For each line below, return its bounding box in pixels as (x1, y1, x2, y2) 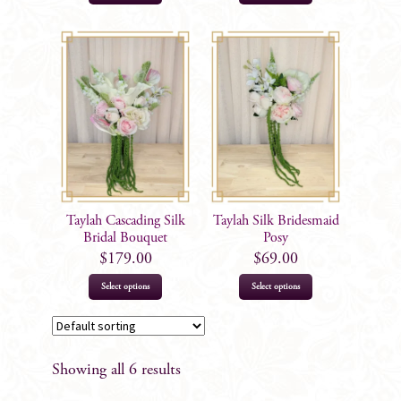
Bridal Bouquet (83, 230, 167, 245)
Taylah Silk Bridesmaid (212, 213, 339, 228)
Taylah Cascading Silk (65, 213, 185, 228)
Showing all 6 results (52, 362, 181, 379)
